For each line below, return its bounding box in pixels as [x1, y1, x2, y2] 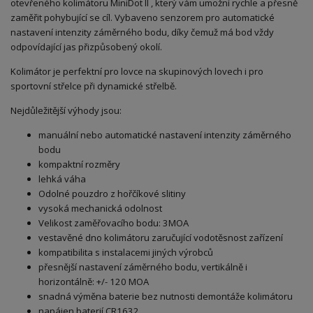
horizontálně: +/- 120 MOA [38, 275, 149, 289]
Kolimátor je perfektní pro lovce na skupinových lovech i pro [10, 65, 263, 78]
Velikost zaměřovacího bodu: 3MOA [38, 217, 189, 230]
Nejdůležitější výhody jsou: [10, 104, 122, 117]
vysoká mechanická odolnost [38, 202, 162, 215]
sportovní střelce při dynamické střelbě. [10, 80, 177, 93]
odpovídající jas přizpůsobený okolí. [10, 41, 162, 54]
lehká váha [38, 173, 86, 186]
